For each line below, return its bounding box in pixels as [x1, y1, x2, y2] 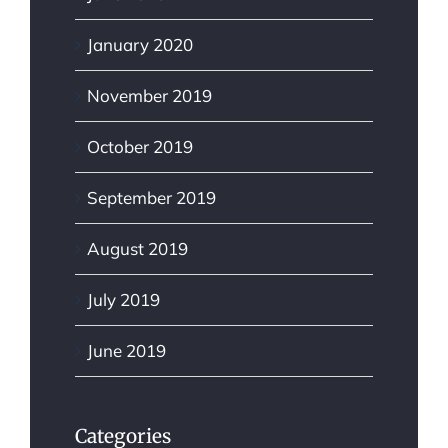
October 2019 [87, 136, 193, 158]
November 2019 [87, 85, 212, 107]
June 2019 [87, 340, 166, 362]
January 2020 [87, 34, 193, 56]
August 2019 [87, 238, 188, 260]
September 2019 [87, 187, 216, 209]
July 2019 [87, 289, 160, 311]
